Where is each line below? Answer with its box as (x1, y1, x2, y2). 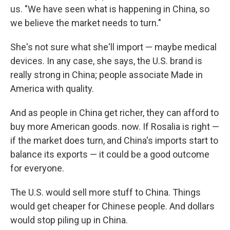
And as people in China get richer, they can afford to (10, 107, 219, 119)
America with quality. (10, 83, 94, 94)
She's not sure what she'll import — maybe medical (10, 42, 217, 53)
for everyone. (10, 163, 64, 174)
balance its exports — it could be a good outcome (10, 149, 209, 160)
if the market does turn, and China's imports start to (10, 135, 218, 146)
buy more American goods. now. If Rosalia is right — (10, 121, 219, 132)
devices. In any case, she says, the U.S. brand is (10, 55, 202, 67)
